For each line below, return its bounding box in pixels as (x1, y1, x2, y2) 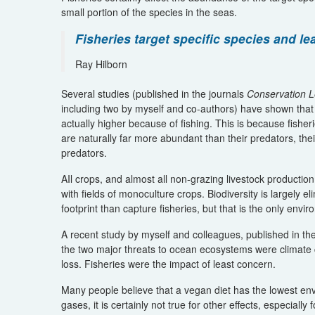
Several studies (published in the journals (61, 86, 247, 101)
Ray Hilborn (75, 56, 127, 71)
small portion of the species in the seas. (61, 4, 237, 19)
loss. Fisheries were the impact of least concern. (61, 256, 276, 271)
